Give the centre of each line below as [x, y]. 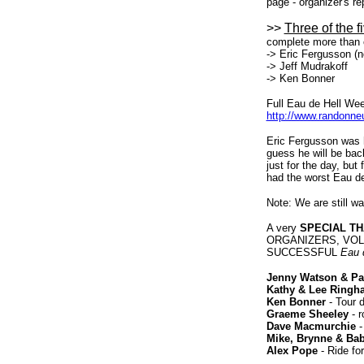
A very [283, 228]
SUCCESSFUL [303, 252]
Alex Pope [292, 351]
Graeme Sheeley [307, 314]
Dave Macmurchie [311, 326]
